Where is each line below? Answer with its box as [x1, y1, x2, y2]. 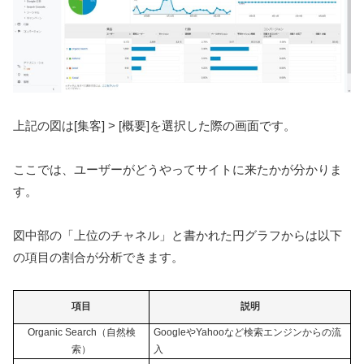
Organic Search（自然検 [27, 327, 136, 339]
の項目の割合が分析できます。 [13, 250, 184, 265]
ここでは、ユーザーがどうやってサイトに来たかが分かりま [13, 162, 342, 177]
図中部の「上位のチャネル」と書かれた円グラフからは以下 [13, 228, 342, 243]
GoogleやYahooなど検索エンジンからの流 [154, 327, 341, 339]
